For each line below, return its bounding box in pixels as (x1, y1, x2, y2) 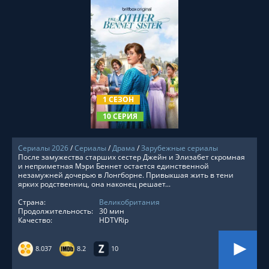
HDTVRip (99, 215, 128, 225)
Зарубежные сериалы (141, 143, 218, 153)
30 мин (99, 206, 124, 216)
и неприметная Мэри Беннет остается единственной (18, 161, 209, 171)
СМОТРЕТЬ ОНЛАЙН (101, 73, 168, 82)
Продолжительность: (18, 206, 93, 216)
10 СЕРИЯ (103, 111, 138, 121)
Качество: (18, 215, 52, 225)
